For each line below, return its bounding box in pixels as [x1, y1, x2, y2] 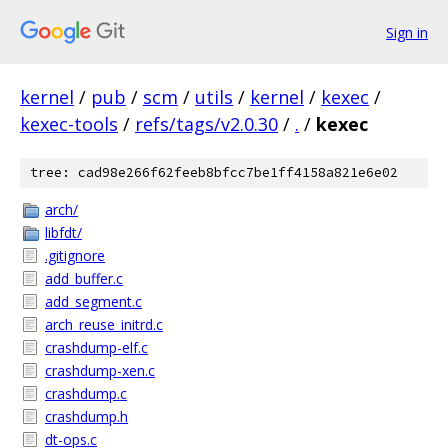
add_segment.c [45, 292, 142, 311]
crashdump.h [45, 407, 128, 426]
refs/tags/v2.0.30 [135, 112, 278, 136]
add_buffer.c [45, 269, 123, 288]
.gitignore [45, 246, 105, 265]
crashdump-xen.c [45, 361, 155, 380]
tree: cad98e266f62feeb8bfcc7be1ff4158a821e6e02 [30, 164, 398, 181]
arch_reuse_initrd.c [45, 315, 163, 334]
